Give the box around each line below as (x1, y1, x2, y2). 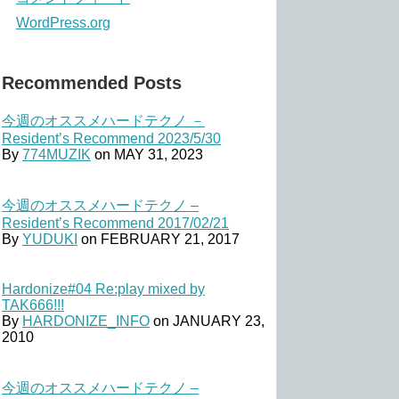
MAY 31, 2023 (114, 147, 203, 163)
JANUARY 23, (173, 313, 265, 330)
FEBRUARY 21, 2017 (101, 232, 240, 248)
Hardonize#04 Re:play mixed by (2, 281, 205, 297)
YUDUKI (22, 232, 77, 248)
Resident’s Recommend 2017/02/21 (2, 216, 229, 232)
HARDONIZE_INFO (22, 313, 150, 330)
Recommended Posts (2, 73, 182, 94)
